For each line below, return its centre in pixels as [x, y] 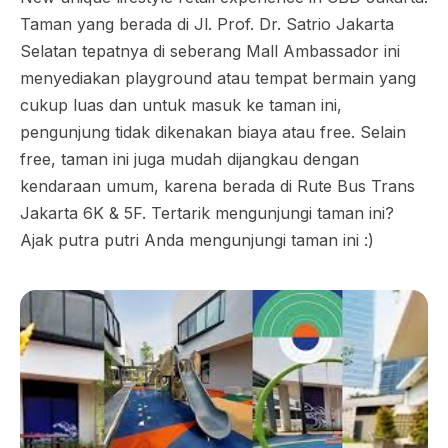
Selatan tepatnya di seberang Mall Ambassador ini [210, 51]
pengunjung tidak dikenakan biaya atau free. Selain [213, 132]
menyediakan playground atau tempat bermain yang [218, 78]
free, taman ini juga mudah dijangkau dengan [189, 159]
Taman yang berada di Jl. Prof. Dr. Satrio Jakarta [207, 24]
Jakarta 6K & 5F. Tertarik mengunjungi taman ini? [207, 213]
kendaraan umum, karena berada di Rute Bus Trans [217, 186]
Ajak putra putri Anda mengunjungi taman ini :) [197, 240]
